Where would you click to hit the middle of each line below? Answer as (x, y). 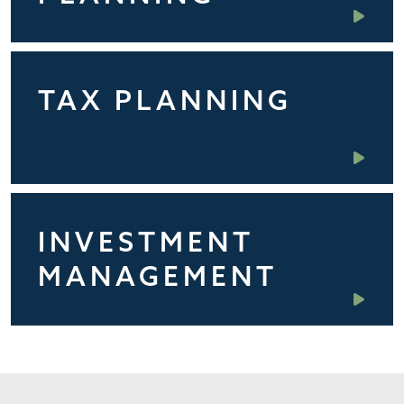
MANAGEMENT (157, 276)
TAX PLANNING (165, 101)
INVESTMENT (146, 242)
